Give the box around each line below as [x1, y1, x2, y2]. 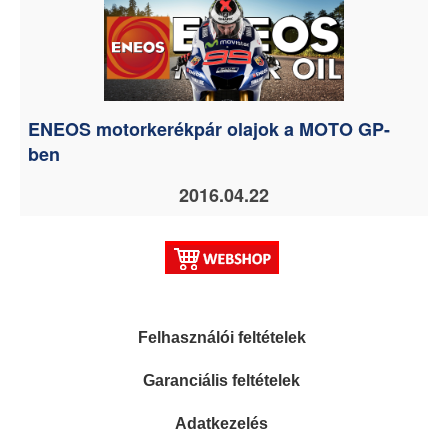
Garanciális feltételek [143, 372, 301, 389]
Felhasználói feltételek [137, 329, 306, 346]
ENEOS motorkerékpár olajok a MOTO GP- [28, 116, 390, 143]
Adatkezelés [175, 415, 269, 432]
